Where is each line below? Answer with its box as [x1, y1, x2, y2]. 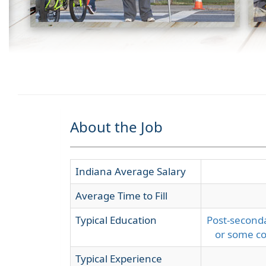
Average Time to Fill [75, 189, 167, 202]
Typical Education [75, 213, 157, 227]
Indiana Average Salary [75, 164, 186, 178]
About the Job [70, 117, 163, 137]
